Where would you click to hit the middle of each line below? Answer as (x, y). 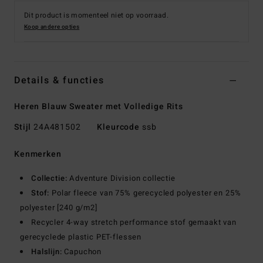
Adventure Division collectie (121, 178)
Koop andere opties (52, 27)
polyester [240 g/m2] (59, 208)
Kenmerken (38, 154)
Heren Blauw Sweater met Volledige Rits (99, 107)
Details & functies (59, 81)
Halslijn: (47, 252)
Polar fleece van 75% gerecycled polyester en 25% (145, 193)
